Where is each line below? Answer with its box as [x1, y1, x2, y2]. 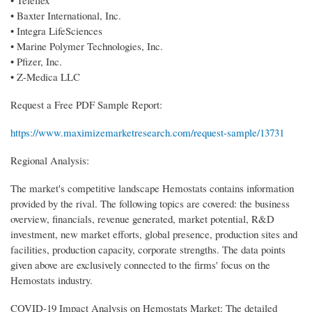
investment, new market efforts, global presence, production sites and [10, 226, 297, 241]
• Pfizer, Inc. [10, 54, 62, 68]
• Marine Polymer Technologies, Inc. [10, 38, 163, 53]
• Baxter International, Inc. [10, 8, 121, 22]
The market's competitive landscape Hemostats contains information [10, 180, 294, 195]
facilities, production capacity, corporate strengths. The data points [10, 242, 286, 256]
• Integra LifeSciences [10, 23, 102, 38]
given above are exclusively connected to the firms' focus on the [10, 257, 270, 272]
